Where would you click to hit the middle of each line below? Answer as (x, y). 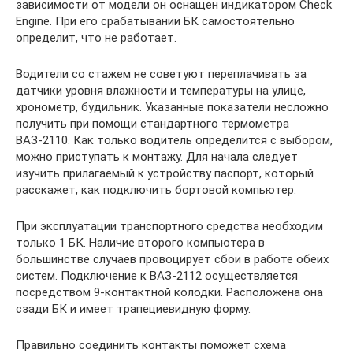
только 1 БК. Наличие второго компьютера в (140, 242)
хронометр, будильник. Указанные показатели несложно (172, 107)
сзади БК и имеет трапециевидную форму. (133, 308)
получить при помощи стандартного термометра (152, 123)
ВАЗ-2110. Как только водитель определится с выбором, (174, 140)
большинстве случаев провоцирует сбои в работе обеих (172, 259)
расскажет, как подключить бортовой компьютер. (156, 190)
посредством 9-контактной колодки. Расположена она (169, 292)
